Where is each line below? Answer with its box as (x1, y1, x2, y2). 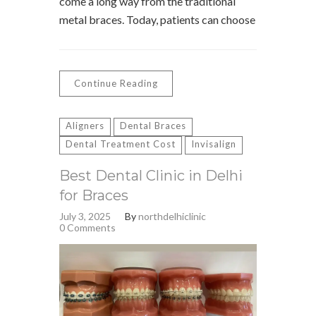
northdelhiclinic (138, 210, 206, 222)
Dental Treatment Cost (66, 138, 176, 150)
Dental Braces (120, 120, 186, 131)
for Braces (59, 187, 128, 204)
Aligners (66, 120, 104, 131)
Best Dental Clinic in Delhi (59, 167, 243, 184)
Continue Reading (74, 78, 158, 89)
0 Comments (59, 221, 116, 233)
